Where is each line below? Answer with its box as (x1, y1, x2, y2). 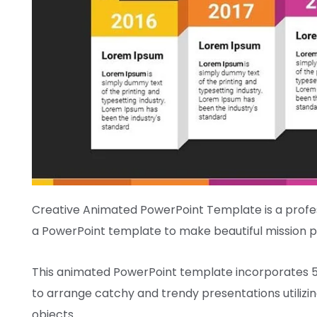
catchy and (92, 284, 161, 301)
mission (265, 222, 306, 239)
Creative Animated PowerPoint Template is (32, 201, 275, 218)
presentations (202, 284, 280, 301)
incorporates (236, 263, 309, 280)
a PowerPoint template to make (32, 222, 214, 239)
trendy (161, 284, 199, 301)
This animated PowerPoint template (32, 263, 236, 280)
